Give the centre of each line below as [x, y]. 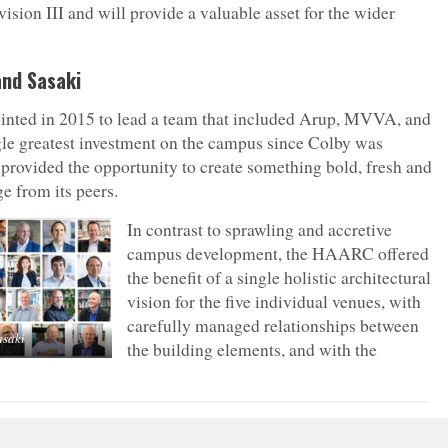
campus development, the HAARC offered [278, 254]
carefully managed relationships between [273, 326]
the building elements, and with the [252, 350]
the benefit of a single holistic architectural [279, 278]
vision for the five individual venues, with [274, 302]
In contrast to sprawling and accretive [259, 230]
